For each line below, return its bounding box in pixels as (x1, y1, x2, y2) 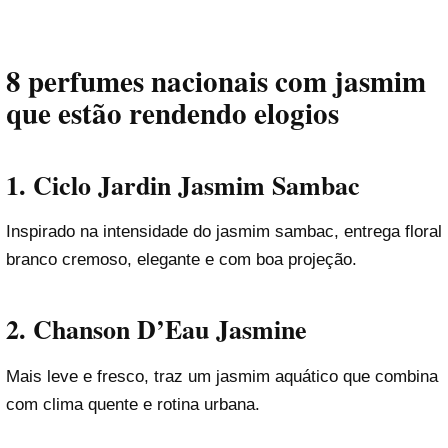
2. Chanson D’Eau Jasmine (6, 310, 307, 349)
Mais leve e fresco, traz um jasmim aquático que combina (6, 366, 438, 386)
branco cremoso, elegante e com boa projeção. (6, 249, 357, 269)
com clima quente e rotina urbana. (6, 394, 260, 414)
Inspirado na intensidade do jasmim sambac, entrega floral (6, 221, 442, 241)
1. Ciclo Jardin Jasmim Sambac (6, 165, 360, 204)
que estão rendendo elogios (6, 92, 339, 135)
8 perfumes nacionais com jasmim (6, 60, 426, 103)
